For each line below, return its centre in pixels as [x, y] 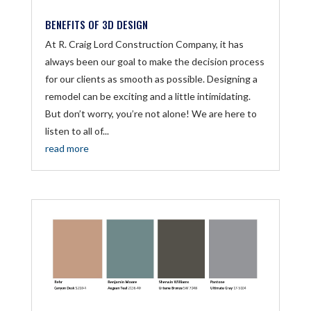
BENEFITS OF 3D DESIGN [96, 24]
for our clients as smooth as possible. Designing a [151, 78]
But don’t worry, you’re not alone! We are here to [151, 113]
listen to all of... [77, 131]
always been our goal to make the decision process [154, 61]
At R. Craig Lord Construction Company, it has [144, 44]
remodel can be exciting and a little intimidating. [148, 96]
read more [67, 148]
